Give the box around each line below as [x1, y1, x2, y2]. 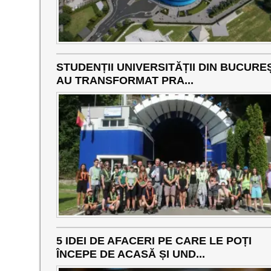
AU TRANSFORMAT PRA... [56, 74, 194, 87]
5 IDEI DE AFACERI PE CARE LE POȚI [56, 235, 252, 247]
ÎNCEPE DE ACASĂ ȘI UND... [56, 248, 205, 261]
